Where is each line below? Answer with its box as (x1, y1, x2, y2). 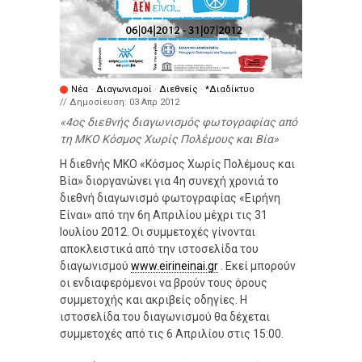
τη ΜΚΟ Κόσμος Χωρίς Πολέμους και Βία (60, 132, 273, 145)
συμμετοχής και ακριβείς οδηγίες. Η (60, 293, 247, 306)
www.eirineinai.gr (131, 259, 218, 272)
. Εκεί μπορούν (218, 259, 296, 272)
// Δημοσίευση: (60, 96, 129, 107)
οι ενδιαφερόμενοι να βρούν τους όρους (60, 276, 267, 289)
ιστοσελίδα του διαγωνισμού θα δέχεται (60, 309, 270, 323)
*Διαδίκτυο (205, 83, 255, 95)
